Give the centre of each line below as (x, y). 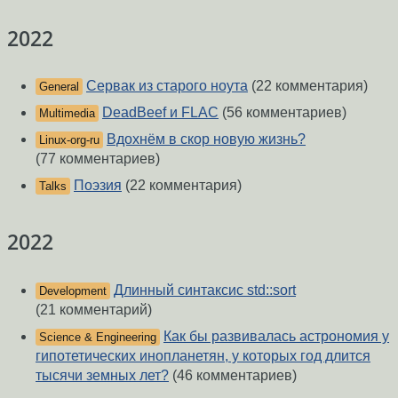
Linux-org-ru (69, 140)
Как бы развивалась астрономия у (276, 336)
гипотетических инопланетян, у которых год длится (203, 355)
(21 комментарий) (94, 309)
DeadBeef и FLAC (160, 113)
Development (73, 291)
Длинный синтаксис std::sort (205, 290)
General (59, 87)
